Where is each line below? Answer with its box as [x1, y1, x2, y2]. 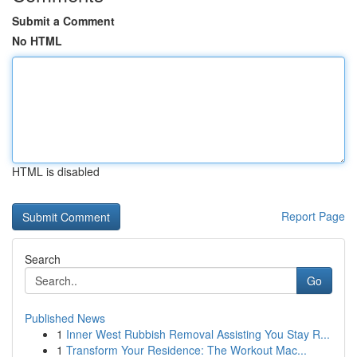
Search [25, 251, 61, 267]
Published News [25, 310, 105, 326]
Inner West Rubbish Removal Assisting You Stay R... [66, 326, 330, 342]
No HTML [12, 33, 62, 49]
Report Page [281, 208, 345, 224]
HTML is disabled [12, 163, 100, 179]
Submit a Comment [12, 13, 115, 29]
